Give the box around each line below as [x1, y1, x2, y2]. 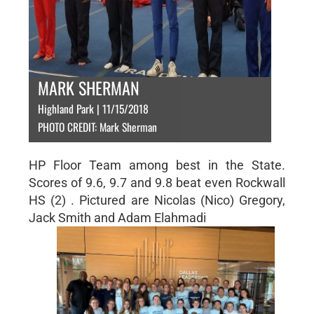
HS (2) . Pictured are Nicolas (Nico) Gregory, [28, 193, 286, 207]
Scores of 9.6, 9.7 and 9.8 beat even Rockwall [28, 175, 286, 190]
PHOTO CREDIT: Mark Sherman [37, 118, 157, 135]
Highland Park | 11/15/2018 [37, 100, 149, 117]
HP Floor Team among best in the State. [28, 158, 286, 172]
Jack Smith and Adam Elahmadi [28, 210, 206, 225]
